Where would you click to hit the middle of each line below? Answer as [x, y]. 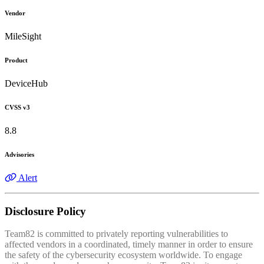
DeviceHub [26, 83]
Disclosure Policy [45, 211]
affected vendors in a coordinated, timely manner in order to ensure [129, 245]
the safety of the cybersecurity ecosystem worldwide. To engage [123, 255]
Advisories [19, 154]
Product [16, 60]
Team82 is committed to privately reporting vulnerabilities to [116, 234]
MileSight [23, 37]
